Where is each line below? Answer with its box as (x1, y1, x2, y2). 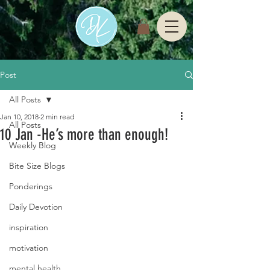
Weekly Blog (9, 140, 56, 151)
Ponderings (9, 181, 52, 192)
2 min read (40, 112, 74, 122)
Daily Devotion (9, 201, 63, 213)
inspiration (9, 222, 48, 233)
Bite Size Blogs (9, 160, 65, 172)
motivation (9, 242, 48, 254)
